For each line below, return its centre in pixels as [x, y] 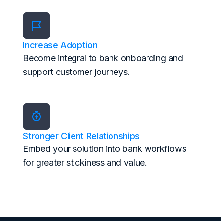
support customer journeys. [76, 72]
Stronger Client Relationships [81, 136]
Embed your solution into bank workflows [105, 149]
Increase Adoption [60, 45]
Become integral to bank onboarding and [103, 58]
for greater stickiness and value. [85, 163]
